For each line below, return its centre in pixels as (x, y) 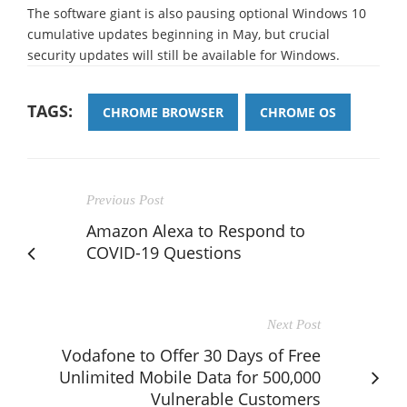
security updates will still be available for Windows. (184, 55)
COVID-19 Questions (164, 252)
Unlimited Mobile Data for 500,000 (190, 377)
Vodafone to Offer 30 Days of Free (191, 355)
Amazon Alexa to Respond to (196, 230)
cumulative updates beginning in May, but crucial (179, 34)
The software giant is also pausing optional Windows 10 (197, 13)
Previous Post (125, 199)
